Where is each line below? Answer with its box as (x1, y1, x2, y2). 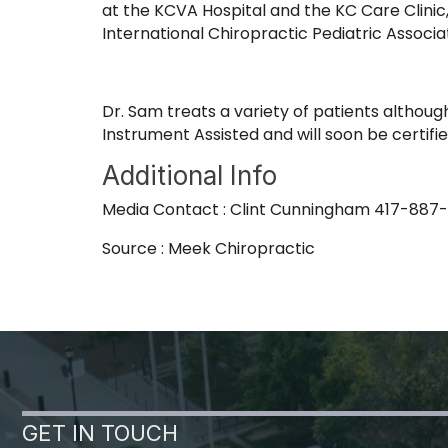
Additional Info (102, 159, 277, 191)
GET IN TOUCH (22, 419, 178, 446)
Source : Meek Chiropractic (102, 236, 315, 260)
